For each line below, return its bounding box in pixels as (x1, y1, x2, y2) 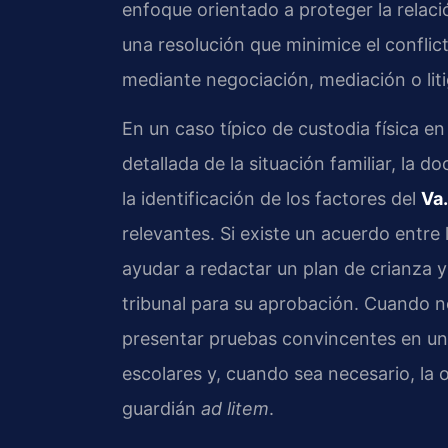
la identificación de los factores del (122, 188, 421, 210)
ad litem (201, 398, 269, 420)
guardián (122, 398, 201, 420)
